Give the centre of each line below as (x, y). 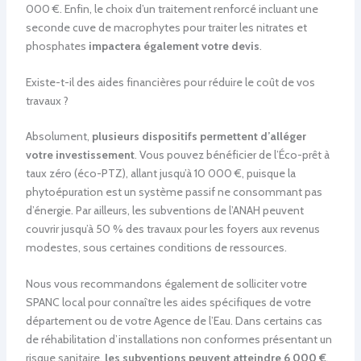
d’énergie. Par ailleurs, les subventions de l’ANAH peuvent (164, 210)
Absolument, (58, 136)
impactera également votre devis (174, 46)
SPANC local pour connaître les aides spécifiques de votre (168, 303)
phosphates (57, 46)
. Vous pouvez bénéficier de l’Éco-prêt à (232, 154)
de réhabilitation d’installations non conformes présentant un (178, 340)
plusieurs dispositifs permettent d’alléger (199, 136)
